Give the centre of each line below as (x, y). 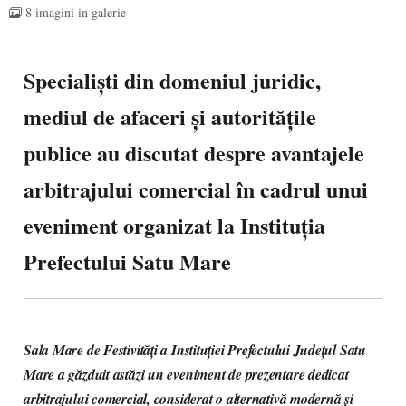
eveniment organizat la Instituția (174, 225)
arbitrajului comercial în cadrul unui (196, 189)
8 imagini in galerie (76, 12)
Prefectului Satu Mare (127, 261)
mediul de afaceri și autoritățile (170, 116)
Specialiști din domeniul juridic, (172, 80)
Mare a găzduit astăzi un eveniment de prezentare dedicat (186, 374)
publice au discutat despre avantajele (194, 153)
